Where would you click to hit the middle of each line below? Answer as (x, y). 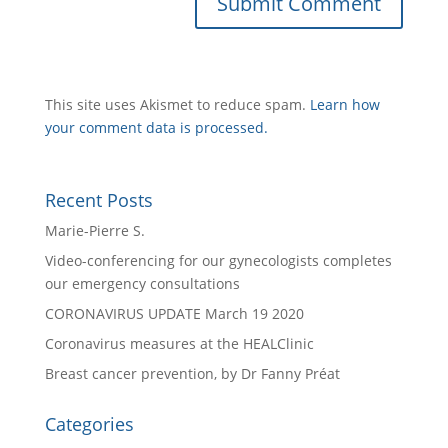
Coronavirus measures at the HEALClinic (179, 344)
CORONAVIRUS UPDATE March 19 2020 (174, 314)
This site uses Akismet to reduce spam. (177, 105)
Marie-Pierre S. (94, 231)
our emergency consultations (142, 284)
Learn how (344, 105)
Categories (89, 424)
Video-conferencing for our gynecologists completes (218, 261)
